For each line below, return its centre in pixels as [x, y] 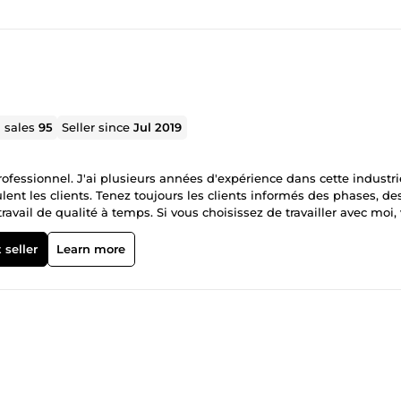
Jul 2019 [158, 127]
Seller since [98, 127]
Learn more [91, 248]
